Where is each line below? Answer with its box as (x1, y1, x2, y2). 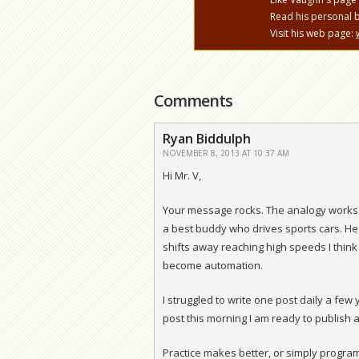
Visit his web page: (270, 26, 356, 40)
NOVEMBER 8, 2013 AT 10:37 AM (163, 147, 289, 159)
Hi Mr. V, (163, 167, 201, 183)
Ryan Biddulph (163, 129, 251, 147)
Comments (154, 89, 232, 111)
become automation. (163, 257, 263, 272)
